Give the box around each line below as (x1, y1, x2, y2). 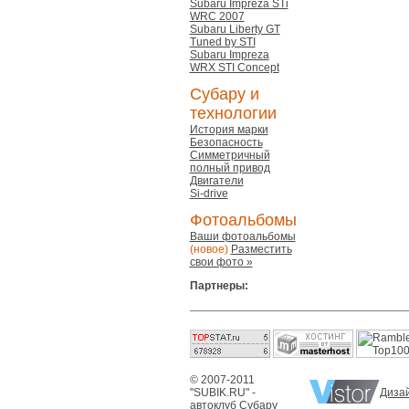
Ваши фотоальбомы (189, 230, 296, 243)
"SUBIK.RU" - (189, 386, 256, 399)
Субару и (189, 85, 259, 103)
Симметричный (189, 149, 270, 162)
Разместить (230, 243, 292, 256)
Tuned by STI (189, 36, 256, 48)
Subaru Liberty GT (189, 23, 280, 36)
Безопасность (189, 136, 263, 149)
